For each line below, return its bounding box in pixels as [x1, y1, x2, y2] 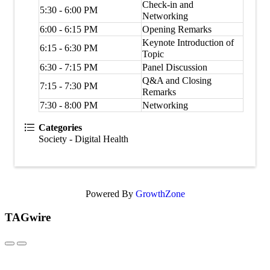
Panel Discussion [142, 61, 210, 72]
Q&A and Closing [142, 75, 212, 86]
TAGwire [5, 210, 51, 224]
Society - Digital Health [39, 133, 128, 144]
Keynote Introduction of [142, 37, 234, 48]
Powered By [85, 188, 136, 199]
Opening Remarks [142, 24, 214, 34]
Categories [39, 122, 82, 133]
